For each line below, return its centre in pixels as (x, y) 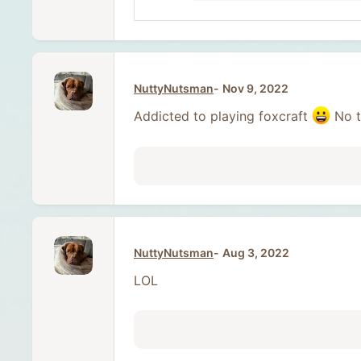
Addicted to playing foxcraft (223, 116)
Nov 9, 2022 (255, 89)
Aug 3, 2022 (256, 252)
